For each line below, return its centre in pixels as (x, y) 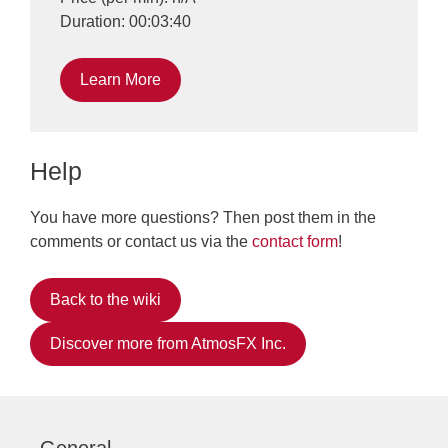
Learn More (120, 79)
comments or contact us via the (141, 241)
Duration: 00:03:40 (125, 21)
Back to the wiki (105, 299)
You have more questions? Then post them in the (203, 217)
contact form (295, 241)
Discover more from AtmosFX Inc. (168, 343)
